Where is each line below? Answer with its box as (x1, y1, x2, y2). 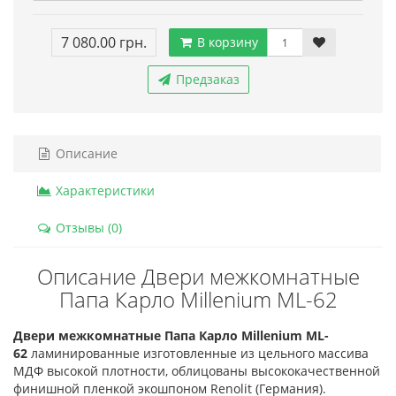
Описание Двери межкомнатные (36, 262, 360, 292)
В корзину (194, 34, 258, 51)
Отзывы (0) (52, 219, 122, 237)
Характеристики (52, 182, 155, 200)
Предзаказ (171, 71, 240, 88)
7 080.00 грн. (61, 33, 147, 53)
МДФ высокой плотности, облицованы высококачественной (13, 362, 380, 380)
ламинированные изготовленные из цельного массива (31, 345, 369, 362)
